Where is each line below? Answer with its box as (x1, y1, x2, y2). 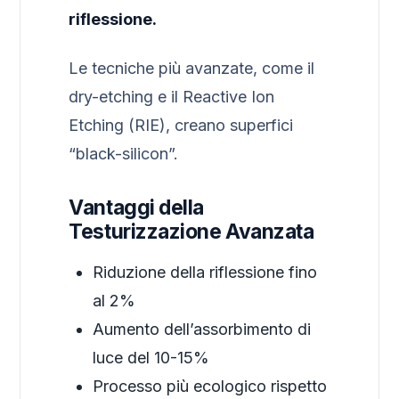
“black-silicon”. (69, 144, 179, 164)
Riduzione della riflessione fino (93, 263, 318, 282)
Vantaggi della (69, 195, 204, 221)
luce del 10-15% (93, 348, 210, 368)
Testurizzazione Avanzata (69, 219, 314, 245)
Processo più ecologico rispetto (93, 377, 328, 396)
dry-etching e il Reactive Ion (69, 87, 275, 107)
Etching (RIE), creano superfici (69, 116, 294, 135)
